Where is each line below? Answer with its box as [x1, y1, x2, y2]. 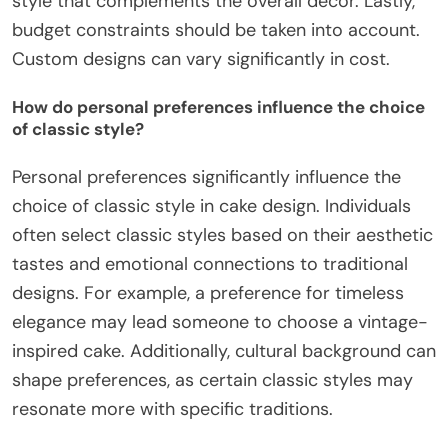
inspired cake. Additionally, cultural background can [12, 339, 436, 364]
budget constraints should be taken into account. [12, 17, 420, 42]
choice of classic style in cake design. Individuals [12, 194, 411, 219]
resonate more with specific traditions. [12, 397, 333, 422]
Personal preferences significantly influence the [12, 165, 401, 190]
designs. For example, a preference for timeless [12, 281, 404, 306]
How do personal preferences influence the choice [12, 96, 425, 119]
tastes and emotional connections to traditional [12, 252, 408, 277]
